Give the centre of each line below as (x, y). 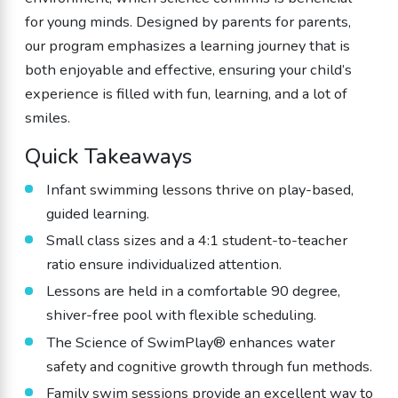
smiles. (47, 117)
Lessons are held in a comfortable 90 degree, (194, 291)
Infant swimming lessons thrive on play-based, (200, 189)
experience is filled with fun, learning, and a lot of (186, 93)
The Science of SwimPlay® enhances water (191, 342)
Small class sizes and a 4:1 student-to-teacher (197, 241)
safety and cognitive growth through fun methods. (210, 366)
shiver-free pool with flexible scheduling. (182, 315)
